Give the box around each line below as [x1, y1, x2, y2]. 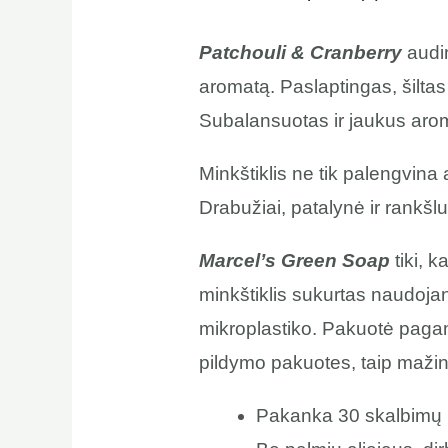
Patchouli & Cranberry [198, 42, 402, 64]
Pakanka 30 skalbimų [255, 405, 442, 427]
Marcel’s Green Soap [198, 250, 390, 272]
